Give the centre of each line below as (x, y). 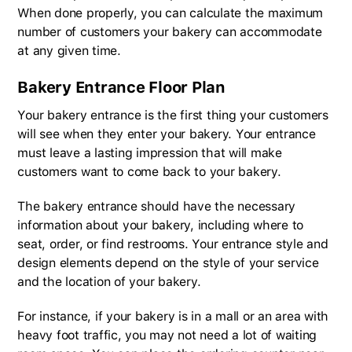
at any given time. (69, 51)
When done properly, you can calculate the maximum (170, 13)
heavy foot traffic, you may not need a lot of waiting (167, 335)
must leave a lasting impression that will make (150, 153)
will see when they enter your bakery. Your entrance (167, 134)
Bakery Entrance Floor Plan (121, 88)
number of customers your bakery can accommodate (170, 32)
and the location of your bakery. (109, 282)
